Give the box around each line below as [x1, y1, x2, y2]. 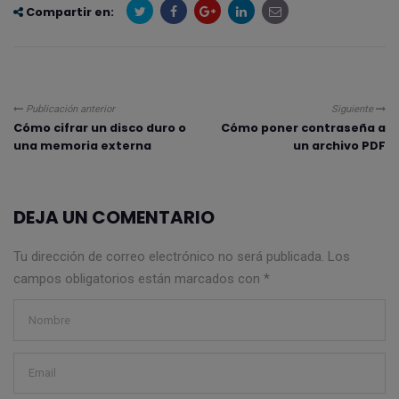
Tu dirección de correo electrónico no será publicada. [13, 248, 324, 265]
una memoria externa [13, 137, 151, 153]
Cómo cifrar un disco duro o [13, 119, 186, 135]
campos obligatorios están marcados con [13, 270, 264, 287]
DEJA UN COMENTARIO [13, 204, 215, 230]
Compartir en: [23, 4, 114, 20]
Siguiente [331, 102, 376, 115]
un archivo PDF [293, 137, 386, 153]
